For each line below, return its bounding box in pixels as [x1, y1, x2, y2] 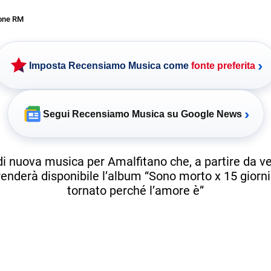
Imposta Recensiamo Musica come [29, 60, 191, 71]
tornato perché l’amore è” [67, 183, 204, 198]
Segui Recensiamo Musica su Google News [42, 108, 242, 119]
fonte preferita [191, 60, 255, 71]
